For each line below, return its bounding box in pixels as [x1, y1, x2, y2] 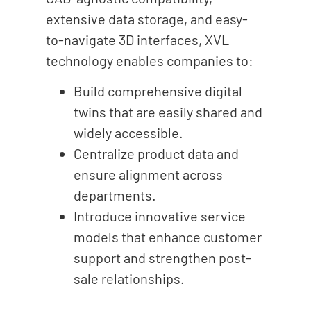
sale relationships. [73, 269, 185, 287]
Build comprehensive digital [73, 82, 242, 99]
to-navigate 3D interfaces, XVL [45, 31, 229, 48]
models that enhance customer [73, 228, 262, 245]
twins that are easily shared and [73, 103, 262, 120]
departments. [73, 186, 156, 203]
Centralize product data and [73, 144, 239, 162]
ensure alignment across [73, 165, 223, 183]
